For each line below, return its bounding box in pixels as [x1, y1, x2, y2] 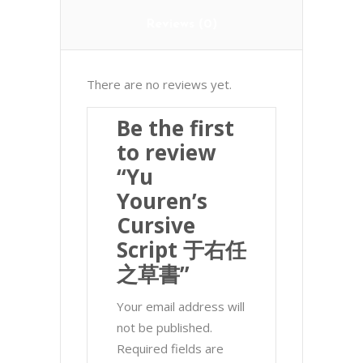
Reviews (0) [146, 18, 217, 31]
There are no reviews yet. [87, 76, 232, 92]
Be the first [117, 113, 234, 143]
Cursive [117, 211, 195, 240]
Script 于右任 [117, 235, 246, 264]
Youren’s [117, 186, 207, 216]
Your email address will [117, 298, 245, 314]
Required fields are [117, 340, 224, 357]
